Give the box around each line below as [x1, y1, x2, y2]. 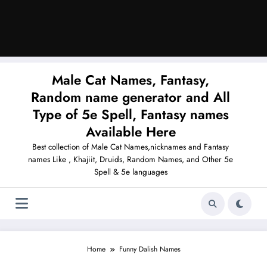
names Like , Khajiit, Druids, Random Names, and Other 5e [28, 154, 233, 166]
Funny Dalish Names [119, 244, 181, 255]
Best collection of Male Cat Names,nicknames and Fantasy [32, 141, 229, 153]
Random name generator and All [31, 88, 230, 107]
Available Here [85, 122, 176, 142]
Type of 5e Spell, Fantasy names [32, 105, 229, 125]
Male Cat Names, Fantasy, [52, 70, 209, 90]
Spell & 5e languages [94, 166, 167, 178]
